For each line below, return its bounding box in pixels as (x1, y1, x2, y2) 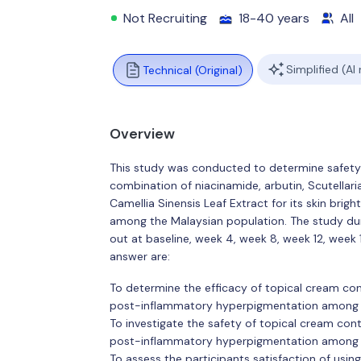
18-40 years (239, 10, 310, 27)
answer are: (109, 248, 170, 263)
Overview (109, 125, 175, 143)
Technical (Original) (142, 63, 243, 77)
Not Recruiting (123, 10, 208, 27)
